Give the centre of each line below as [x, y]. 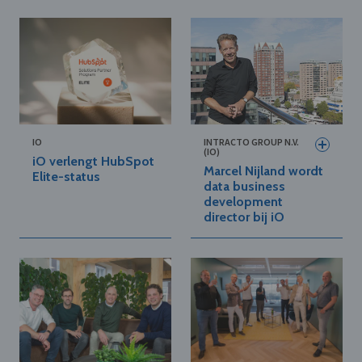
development [243, 202]
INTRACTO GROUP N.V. [251, 142]
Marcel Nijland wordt [263, 171]
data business [244, 187]
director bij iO [244, 217]
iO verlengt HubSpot [93, 162]
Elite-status [66, 177]
